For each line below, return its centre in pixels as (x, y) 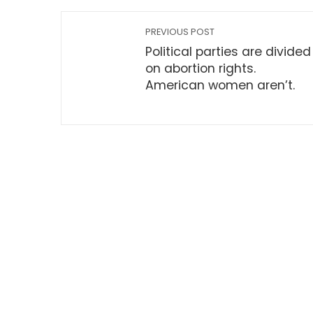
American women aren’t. (220, 85)
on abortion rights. (201, 68)
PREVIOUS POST (180, 32)
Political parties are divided (228, 52)
